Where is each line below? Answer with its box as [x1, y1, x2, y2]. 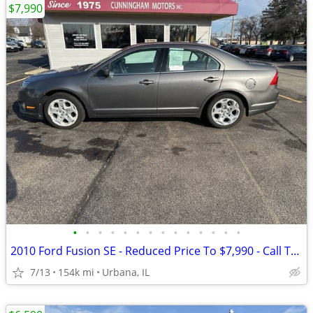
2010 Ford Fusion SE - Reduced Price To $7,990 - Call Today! [291, 243, 300, 259]
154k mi [58, 265, 94, 279]
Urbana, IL [102, 265, 150, 279]
